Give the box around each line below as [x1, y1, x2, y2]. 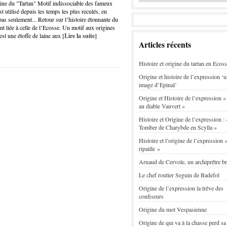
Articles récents [139, 39, 191, 50]
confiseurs [139, 192, 164, 200]
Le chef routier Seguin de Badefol [139, 171, 219, 179]
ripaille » [139, 144, 160, 153]
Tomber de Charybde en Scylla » [139, 123, 217, 131]
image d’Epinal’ [139, 81, 177, 89]
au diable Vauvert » [139, 102, 185, 110]
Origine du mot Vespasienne [139, 205, 207, 213]
